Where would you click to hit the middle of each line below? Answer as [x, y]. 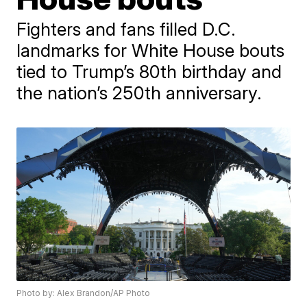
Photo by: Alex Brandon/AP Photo [84, 293]
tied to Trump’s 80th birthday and [149, 72]
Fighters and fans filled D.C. [126, 29]
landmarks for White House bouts [151, 50]
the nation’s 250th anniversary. [139, 93]
